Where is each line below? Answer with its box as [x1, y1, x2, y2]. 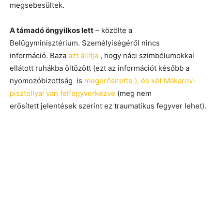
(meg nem [115, 88, 152, 98]
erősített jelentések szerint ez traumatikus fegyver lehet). [10, 101, 206, 110]
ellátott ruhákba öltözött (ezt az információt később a [10, 63, 189, 73]
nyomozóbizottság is [10, 76, 84, 85]
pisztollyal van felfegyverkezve [10, 88, 115, 98]
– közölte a [93, 25, 132, 35]
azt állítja [68, 50, 98, 60]
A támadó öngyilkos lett [10, 25, 93, 35]
